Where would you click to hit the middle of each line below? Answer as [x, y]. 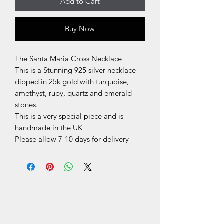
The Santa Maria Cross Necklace [68, 58]
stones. [26, 104]
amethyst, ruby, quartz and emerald [73, 93]
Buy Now [80, 28]
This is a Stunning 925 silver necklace [75, 70]
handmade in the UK [49, 127]
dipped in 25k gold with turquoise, [72, 81]
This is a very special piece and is [69, 116]
